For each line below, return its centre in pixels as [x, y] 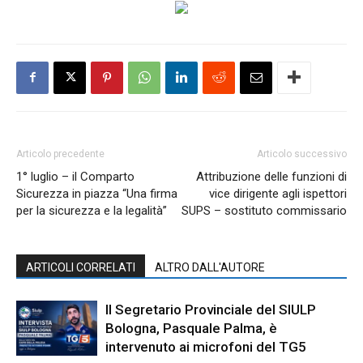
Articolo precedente [60, 154]
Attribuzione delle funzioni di [271, 176]
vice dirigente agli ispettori [278, 193]
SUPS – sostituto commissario [264, 210]
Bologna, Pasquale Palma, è [191, 328]
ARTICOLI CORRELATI [81, 267]
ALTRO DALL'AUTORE [210, 267]
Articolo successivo [302, 154]
